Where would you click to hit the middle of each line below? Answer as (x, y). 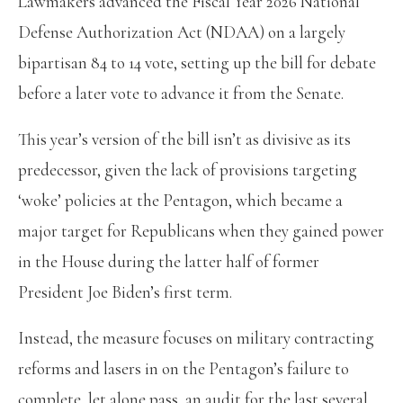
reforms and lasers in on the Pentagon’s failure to (184, 368)
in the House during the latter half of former (169, 261)
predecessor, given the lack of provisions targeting (188, 169)
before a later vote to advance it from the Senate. (181, 93)
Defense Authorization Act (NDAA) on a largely (182, 31)
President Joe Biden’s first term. (125, 291)
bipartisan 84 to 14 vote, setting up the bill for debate (197, 62)
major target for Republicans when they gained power (201, 230)
